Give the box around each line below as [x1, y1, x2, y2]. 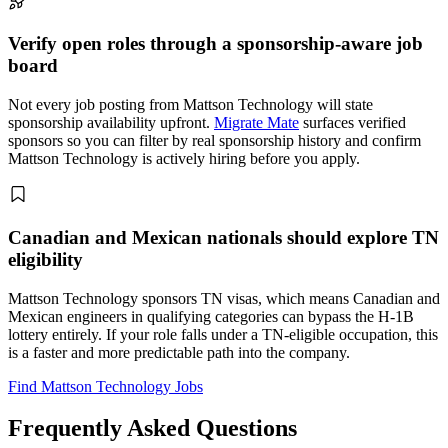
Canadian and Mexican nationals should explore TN [8, 226, 439, 248]
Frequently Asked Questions [8, 415, 297, 442]
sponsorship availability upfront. [8, 114, 214, 132]
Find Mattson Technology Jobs [8, 377, 203, 395]
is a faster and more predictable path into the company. [8, 343, 350, 361]
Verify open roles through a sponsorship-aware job [8, 33, 423, 55]
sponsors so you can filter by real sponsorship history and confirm [8, 132, 421, 150]
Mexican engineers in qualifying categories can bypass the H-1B [8, 307, 414, 325]
